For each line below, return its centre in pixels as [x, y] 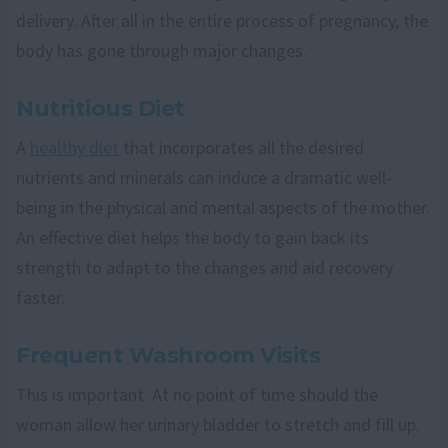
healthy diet [74, 147]
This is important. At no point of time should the [197, 394]
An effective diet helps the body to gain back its [192, 237]
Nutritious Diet [100, 108]
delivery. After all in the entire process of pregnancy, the [222, 20]
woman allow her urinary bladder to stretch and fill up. [218, 424]
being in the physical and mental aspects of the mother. [223, 207]
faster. [40, 297]
